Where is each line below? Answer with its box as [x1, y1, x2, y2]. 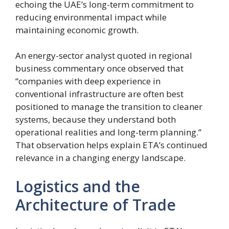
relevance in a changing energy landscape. [15, 152, 186, 164]
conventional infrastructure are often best [15, 88, 184, 100]
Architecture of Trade [15, 194, 176, 215]
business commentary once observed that [15, 62, 184, 75]
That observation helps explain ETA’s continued [15, 139, 208, 151]
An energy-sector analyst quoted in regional [15, 50, 192, 62]
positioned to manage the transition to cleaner [15, 101, 202, 113]
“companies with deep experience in [15, 75, 161, 87]
